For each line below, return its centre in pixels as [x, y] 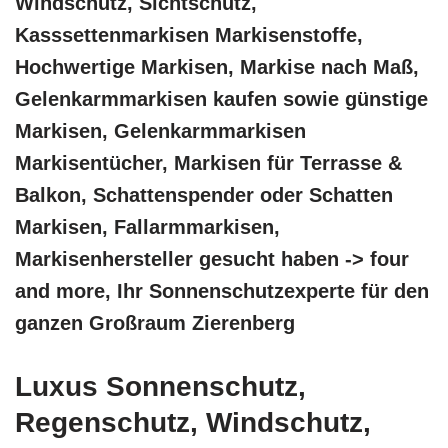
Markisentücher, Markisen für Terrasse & [208, 163]
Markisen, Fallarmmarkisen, [147, 227]
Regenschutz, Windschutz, [193, 422]
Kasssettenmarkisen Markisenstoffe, [189, 35]
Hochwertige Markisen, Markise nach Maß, [217, 67]
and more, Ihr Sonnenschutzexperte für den [222, 291]
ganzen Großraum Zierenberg [155, 323]
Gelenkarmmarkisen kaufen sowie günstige [221, 99]
